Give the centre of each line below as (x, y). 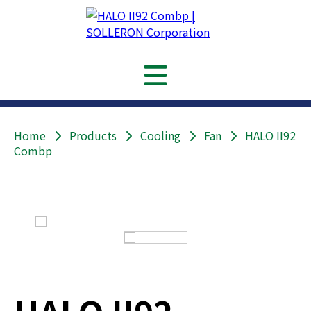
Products (93, 135)
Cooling (160, 135)
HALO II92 (266, 135)
